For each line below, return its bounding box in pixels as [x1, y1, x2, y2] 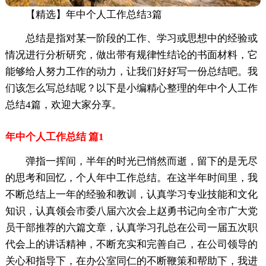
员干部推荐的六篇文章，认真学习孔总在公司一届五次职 [5, 221, 258, 233]
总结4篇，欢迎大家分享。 [5, 99, 122, 110]
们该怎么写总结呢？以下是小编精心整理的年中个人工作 [5, 82, 258, 94]
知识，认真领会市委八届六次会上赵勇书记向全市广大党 [5, 205, 258, 217]
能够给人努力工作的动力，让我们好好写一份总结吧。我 [5, 65, 258, 77]
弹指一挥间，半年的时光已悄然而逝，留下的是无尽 [25, 155, 258, 167]
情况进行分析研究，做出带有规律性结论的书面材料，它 [5, 49, 258, 61]
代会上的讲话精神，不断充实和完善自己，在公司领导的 [5, 238, 258, 250]
